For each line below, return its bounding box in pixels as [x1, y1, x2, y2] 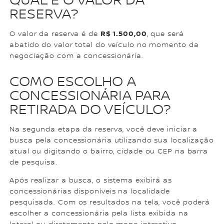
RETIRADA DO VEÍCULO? [9, 101, 171, 119]
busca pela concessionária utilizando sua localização [9, 136, 214, 145]
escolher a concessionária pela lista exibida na [9, 209, 188, 218]
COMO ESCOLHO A [9, 73, 136, 91]
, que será [146, 30, 184, 38]
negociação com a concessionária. [9, 52, 143, 60]
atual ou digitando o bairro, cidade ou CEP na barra [9, 147, 208, 156]
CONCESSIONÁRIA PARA [9, 87, 170, 105]
